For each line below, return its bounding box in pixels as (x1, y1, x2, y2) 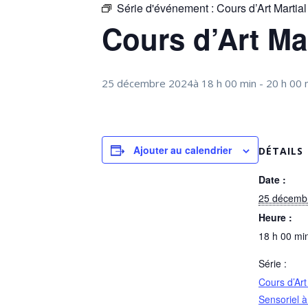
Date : (258, 173, 286, 186)
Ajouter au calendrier (133, 143, 232, 157)
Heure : (258, 210, 292, 224)
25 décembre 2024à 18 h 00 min (102, 76, 256, 90)
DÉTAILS (258, 144, 303, 157)
